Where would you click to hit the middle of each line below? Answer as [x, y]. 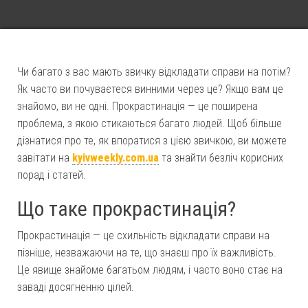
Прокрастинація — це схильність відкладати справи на [143, 235]
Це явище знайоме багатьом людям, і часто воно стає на [150, 270]
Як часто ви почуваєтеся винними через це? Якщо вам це [150, 89]
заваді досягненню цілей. [76, 287]
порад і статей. [52, 175]
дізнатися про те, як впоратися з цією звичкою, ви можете [152, 141]
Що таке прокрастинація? [126, 209]
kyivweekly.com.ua [115, 158]
